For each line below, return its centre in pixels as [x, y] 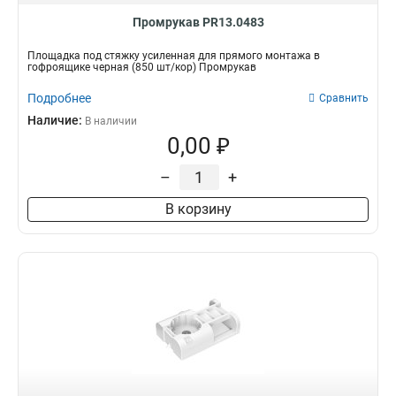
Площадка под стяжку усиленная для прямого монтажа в [174, 56]
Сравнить [344, 98]
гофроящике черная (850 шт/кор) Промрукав [142, 67]
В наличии [111, 121]
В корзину [198, 209]
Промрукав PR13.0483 [198, 22]
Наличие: [56, 120]
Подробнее [59, 98]
